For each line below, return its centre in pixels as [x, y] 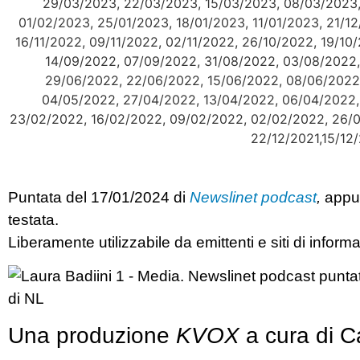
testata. [33, 220]
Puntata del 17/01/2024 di [99, 197]
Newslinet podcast [253, 197]
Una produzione [92, 335]
